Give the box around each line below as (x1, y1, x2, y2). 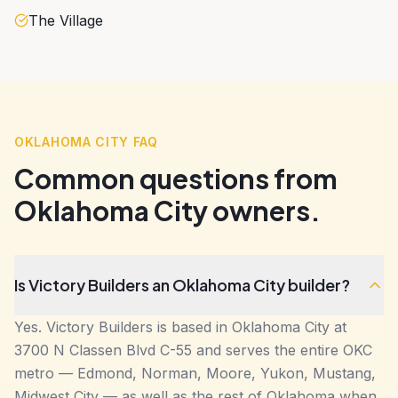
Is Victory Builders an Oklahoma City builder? (14, 274, 350, 295)
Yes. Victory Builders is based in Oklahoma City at (14, 317, 346, 336)
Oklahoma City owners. (14, 193, 321, 227)
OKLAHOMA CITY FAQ (14, 133, 158, 149)
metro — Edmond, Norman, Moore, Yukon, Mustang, (14, 363, 376, 382)
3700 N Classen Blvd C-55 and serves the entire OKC (14, 340, 372, 359)
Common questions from (14, 161, 338, 195)
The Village (28, 11, 103, 29)
